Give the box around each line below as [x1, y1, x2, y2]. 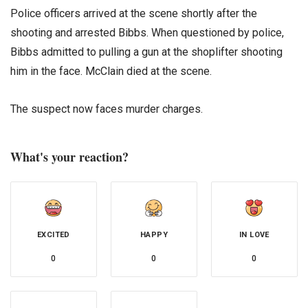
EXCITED [37, 230, 70, 239]
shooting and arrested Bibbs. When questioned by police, [10, 25, 284, 39]
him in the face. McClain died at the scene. [10, 64, 212, 78]
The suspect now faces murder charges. [10, 102, 203, 115]
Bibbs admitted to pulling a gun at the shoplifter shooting [10, 45, 283, 58]
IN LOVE [239, 230, 269, 239]
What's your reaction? [10, 147, 129, 166]
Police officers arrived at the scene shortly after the [10, 6, 257, 20]
